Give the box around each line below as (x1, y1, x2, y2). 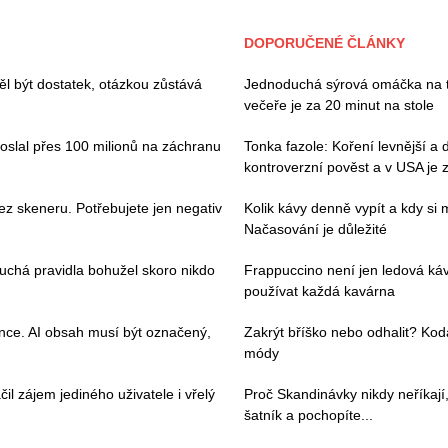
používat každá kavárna (244, 282, 395, 299)
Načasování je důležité (244, 220, 387, 237)
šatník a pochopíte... (244, 406, 373, 423)
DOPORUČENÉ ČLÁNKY (244, 34, 405, 51)
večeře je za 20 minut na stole (244, 96, 434, 113)
